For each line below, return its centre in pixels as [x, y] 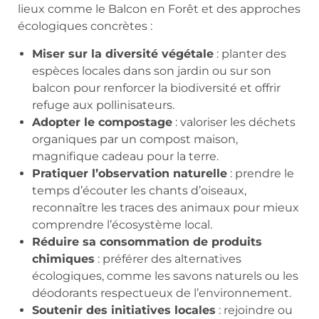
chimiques [63, 258]
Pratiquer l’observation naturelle [130, 173]
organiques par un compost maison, [135, 139]
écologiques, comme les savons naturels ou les [165, 276]
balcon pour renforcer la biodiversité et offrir [156, 88]
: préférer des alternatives [168, 258]
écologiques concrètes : [85, 26]
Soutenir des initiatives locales [124, 310]
